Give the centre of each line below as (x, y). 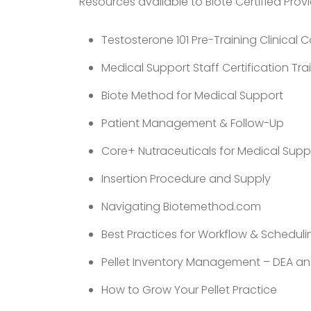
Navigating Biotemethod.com (181, 207)
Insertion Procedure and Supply (186, 179)
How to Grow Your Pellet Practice (189, 290)
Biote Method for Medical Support (192, 95)
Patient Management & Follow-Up (193, 123)
